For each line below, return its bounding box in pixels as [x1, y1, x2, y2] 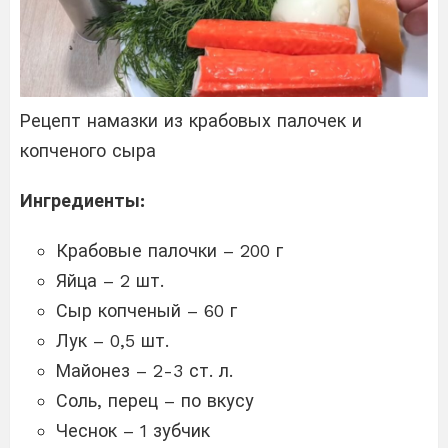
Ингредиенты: [20, 190, 145, 212]
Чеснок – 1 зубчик [56, 420, 210, 442]
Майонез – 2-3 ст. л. [56, 360, 233, 382]
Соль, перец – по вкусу [56, 390, 254, 412]
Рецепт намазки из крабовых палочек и [20, 110, 362, 132]
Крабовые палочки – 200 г [56, 240, 283, 262]
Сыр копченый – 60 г [56, 300, 237, 322]
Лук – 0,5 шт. [56, 330, 169, 352]
